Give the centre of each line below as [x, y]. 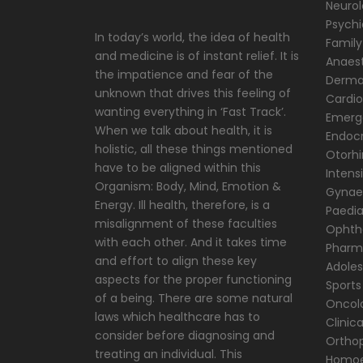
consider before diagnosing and [185, 335]
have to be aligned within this [178, 168]
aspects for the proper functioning [193, 280]
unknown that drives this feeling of [193, 93]
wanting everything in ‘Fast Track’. [190, 112]
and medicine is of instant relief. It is [197, 56]
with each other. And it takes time [191, 242]
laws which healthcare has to [177, 317]
